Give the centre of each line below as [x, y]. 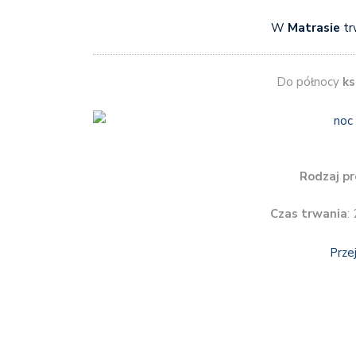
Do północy [308, 82]
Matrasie [313, 27]
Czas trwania [309, 214]
